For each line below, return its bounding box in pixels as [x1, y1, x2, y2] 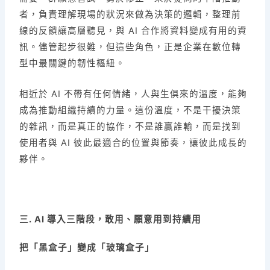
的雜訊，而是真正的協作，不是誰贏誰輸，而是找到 [19, 121, 242, 132]
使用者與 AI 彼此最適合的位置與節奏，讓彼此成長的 [19, 137, 248, 148]
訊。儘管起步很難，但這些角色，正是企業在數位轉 [19, 42, 242, 53]
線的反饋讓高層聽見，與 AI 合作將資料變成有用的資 [19, 25, 248, 37]
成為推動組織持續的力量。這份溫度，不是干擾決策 [19, 104, 242, 116]
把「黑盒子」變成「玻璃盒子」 [19, 242, 155, 254]
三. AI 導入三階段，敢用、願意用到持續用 [19, 214, 202, 225]
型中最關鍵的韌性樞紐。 [19, 58, 126, 69]
